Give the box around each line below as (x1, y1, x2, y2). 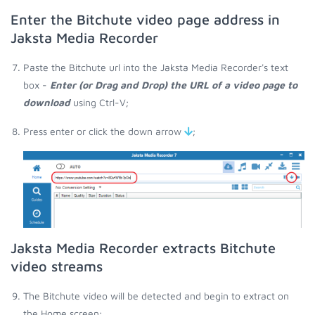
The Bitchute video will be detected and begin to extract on (23, 289, 289, 302)
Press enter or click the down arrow (23, 125, 184, 138)
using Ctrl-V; (70, 96, 129, 109)
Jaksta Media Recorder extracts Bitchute (11, 239, 276, 256)
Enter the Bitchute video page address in (11, 11, 280, 28)
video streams (11, 257, 103, 274)
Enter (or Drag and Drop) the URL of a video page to (50, 79, 297, 91)
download (23, 96, 70, 109)
